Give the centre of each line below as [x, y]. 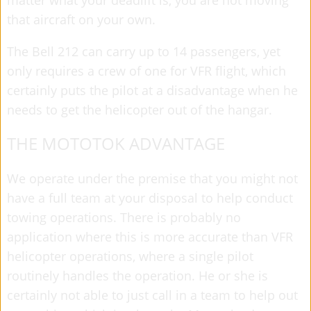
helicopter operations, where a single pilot [130, 256]
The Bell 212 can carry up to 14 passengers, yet [144, 51]
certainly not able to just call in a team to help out [152, 295]
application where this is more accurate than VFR [150, 236]
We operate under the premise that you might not [152, 178]
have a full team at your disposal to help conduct [150, 197]
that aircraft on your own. [81, 19]
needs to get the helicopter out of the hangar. [140, 109]
